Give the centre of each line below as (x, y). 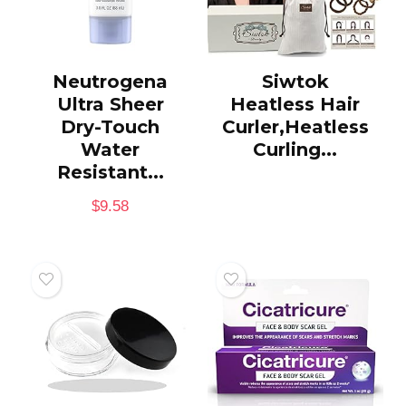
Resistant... (110, 172)
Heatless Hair (295, 104)
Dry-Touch (111, 126)
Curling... (295, 149)
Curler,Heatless (295, 126)
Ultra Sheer (110, 104)
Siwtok (295, 81)
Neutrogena (111, 81)
